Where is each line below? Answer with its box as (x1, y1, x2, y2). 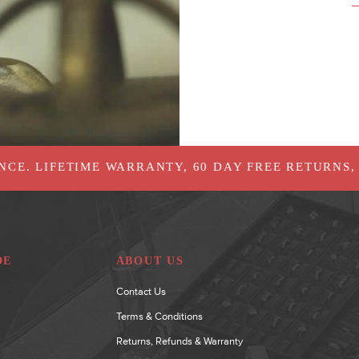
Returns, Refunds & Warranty (115, 334, 243, 347)
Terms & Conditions (115, 309, 203, 322)
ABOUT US (115, 254, 185, 267)
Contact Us (115, 284, 166, 297)
